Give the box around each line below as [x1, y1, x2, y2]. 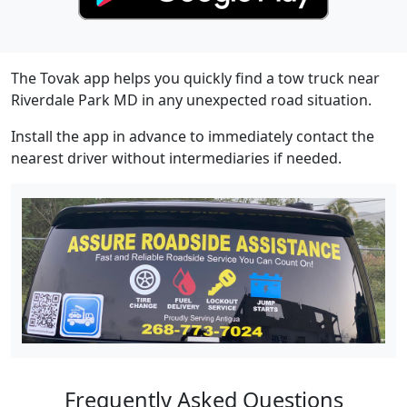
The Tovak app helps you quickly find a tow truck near [11, 68, 380, 89]
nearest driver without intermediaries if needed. [11, 148, 342, 169]
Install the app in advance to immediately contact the [11, 126, 374, 147]
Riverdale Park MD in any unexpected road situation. [11, 90, 372, 111]
